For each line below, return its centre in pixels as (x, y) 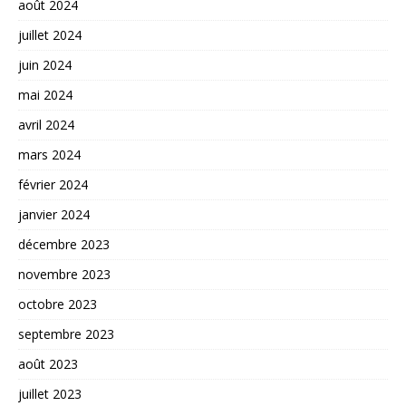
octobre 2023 (58, 304)
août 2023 (48, 363)
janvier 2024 (54, 214)
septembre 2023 (66, 333)
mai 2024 (45, 94)
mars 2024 (49, 154)
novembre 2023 (64, 274)
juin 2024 (45, 64)
